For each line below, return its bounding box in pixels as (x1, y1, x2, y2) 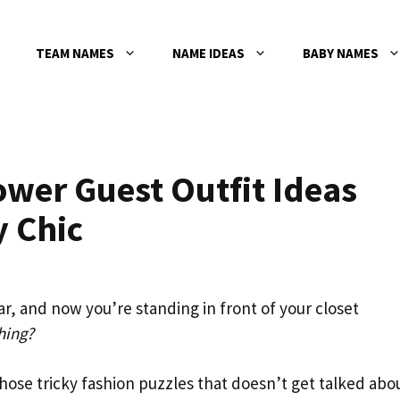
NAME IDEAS (172, 45, 245, 62)
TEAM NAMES (36, 45, 114, 62)
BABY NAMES (303, 45, 379, 62)
